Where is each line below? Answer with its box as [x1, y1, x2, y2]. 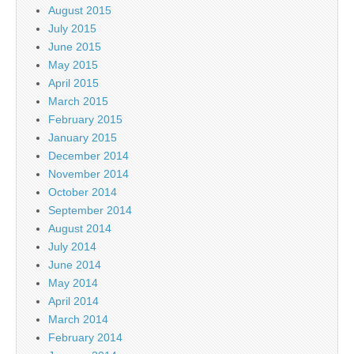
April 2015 [48, 76, 99, 89]
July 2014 [48, 239, 96, 253]
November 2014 [48, 167, 129, 180]
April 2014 [48, 294, 99, 307]
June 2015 [48, 40, 101, 53]
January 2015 [48, 130, 117, 144]
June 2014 [48, 258, 101, 271]
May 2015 [48, 58, 98, 71]
